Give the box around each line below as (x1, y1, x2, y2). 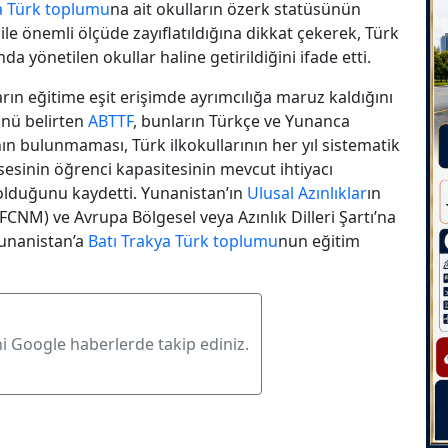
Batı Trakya (88, 229, 171, 252)
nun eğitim (278, 229, 360, 252)
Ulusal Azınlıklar (247, 181, 367, 204)
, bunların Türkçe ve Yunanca (133, 109, 350, 132)
